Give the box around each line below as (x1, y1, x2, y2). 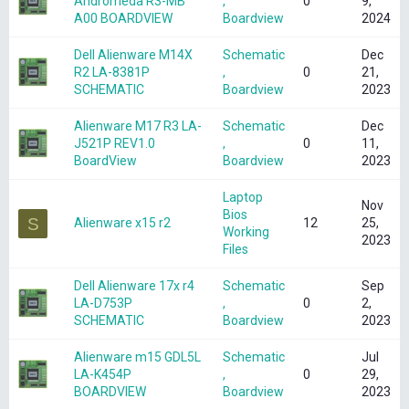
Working (223, 225, 269, 240)
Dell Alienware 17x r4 (74, 278, 194, 294)
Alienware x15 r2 (74, 215, 171, 231)
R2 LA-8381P (74, 65, 150, 80)
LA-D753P (74, 296, 132, 311)
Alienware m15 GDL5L (74, 350, 201, 365)
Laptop (223, 190, 263, 205)
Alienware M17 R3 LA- (74, 119, 202, 134)
